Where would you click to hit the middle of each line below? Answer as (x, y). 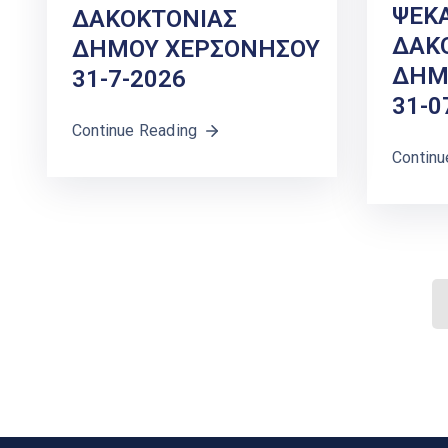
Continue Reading (135, 130)
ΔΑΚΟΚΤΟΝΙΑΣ (154, 18)
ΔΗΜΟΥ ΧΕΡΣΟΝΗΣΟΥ (196, 48)
